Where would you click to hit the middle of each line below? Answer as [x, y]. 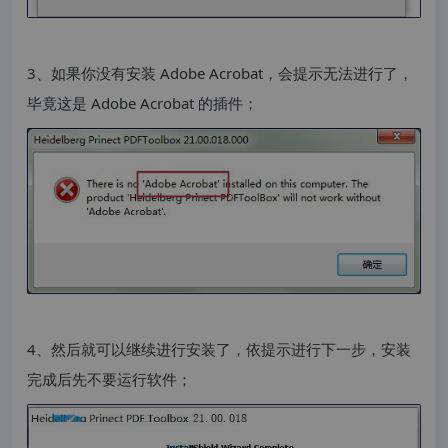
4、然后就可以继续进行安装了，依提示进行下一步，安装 [219, 349]
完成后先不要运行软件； [109, 379]
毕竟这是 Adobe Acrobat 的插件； [142, 103]
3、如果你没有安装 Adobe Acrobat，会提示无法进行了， [220, 73]
